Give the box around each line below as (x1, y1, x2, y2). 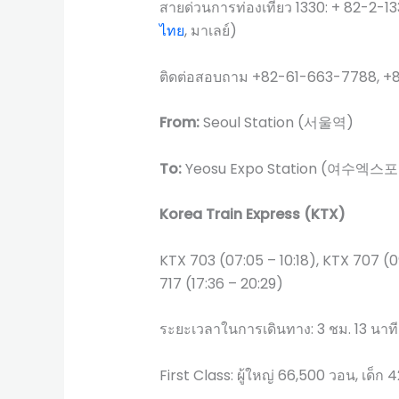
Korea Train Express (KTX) (159, 204, 346, 225)
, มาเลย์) (183, 20, 237, 41)
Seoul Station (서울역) (199, 112, 354, 134)
